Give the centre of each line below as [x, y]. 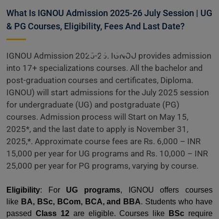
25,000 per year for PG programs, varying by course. [102, 166]
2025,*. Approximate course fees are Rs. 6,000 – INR [103, 141]
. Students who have [177, 202]
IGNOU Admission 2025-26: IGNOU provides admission [109, 56]
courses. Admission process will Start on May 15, [97, 117]
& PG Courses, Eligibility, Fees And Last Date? [96, 26]
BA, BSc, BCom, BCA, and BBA [81, 202]
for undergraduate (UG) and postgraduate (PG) [93, 105]
